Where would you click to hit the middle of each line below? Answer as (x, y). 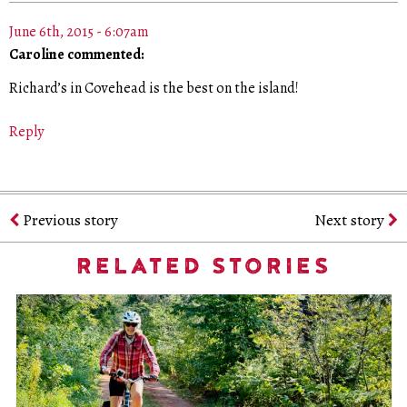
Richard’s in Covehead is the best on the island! (154, 88)
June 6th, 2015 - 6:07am (79, 32)
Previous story (69, 220)
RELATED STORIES (203, 267)
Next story (351, 220)
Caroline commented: (77, 55)
